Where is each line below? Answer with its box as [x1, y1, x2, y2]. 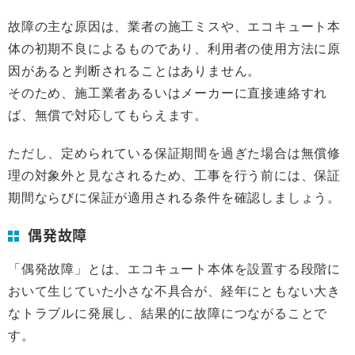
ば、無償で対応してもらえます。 [8, 107, 208, 123]
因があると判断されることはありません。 [8, 63, 261, 78]
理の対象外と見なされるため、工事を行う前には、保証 [8, 167, 341, 183]
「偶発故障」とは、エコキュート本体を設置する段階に [8, 261, 341, 277]
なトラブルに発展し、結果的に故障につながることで [8, 305, 328, 321]
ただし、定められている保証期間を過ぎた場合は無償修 [8, 145, 341, 161]
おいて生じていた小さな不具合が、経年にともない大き [8, 283, 341, 299]
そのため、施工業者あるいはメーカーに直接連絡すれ [8, 85, 328, 101]
